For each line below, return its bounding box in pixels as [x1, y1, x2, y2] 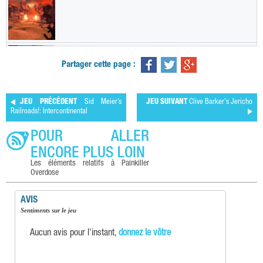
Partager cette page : [61, 60, 136, 70]
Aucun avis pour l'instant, [30, 229, 119, 239]
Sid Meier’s [76, 99, 122, 107]
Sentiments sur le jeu [24, 207, 76, 214]
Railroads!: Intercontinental [11, 108, 87, 116]
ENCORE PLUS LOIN [31, 146, 145, 162]
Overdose [31, 169, 59, 178]
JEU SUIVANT [146, 99, 187, 107]
